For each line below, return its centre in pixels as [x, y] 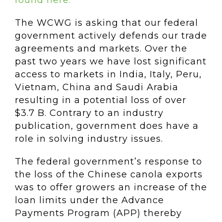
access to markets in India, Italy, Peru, [108, 74]
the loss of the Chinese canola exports [109, 174]
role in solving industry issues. [89, 139]
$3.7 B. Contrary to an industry [89, 113]
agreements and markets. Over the [101, 49]
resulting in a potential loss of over [101, 100]
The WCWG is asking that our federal [107, 23]
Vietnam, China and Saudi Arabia [97, 87]
